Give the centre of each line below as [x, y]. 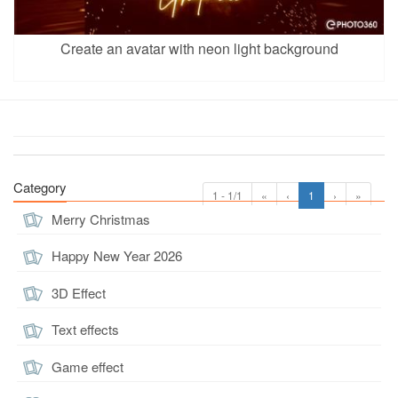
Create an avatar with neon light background [199, 49]
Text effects [84, 330]
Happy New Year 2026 [115, 256]
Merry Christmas [99, 219]
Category [40, 187]
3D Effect [77, 292]
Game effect [86, 366]
